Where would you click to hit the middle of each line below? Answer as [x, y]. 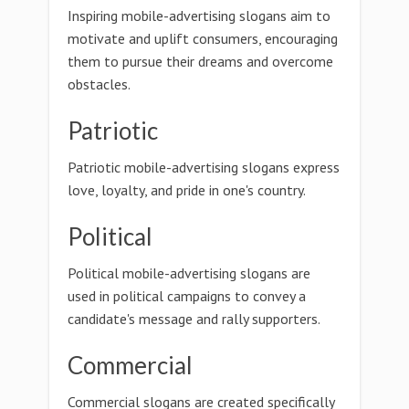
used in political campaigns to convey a [187, 296]
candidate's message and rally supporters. [194, 319]
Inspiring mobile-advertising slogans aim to [199, 16]
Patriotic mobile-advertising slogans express [204, 167]
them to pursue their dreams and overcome [200, 61]
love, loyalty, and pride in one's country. [187, 190]
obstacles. [99, 84]
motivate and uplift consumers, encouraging [203, 38]
